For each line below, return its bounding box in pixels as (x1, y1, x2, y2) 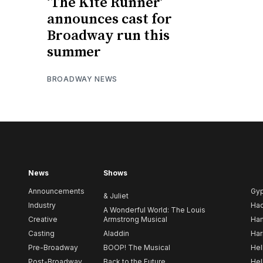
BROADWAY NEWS (47, 74, 118, 83)
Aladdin (103, 229, 129, 238)
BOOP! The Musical (103, 243, 170, 252)
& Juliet (103, 191, 129, 201)
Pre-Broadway (28, 243, 78, 252)
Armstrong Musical (103, 215, 167, 224)
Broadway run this (47, 26, 170, 45)
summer (47, 43, 101, 61)
